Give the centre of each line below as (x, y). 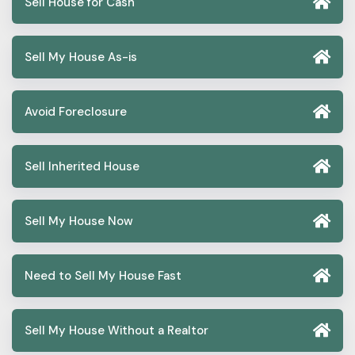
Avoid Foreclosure (76, 111)
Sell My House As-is (81, 57)
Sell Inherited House (82, 166)
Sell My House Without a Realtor (116, 330)
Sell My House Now (79, 221)
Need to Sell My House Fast (103, 275)
